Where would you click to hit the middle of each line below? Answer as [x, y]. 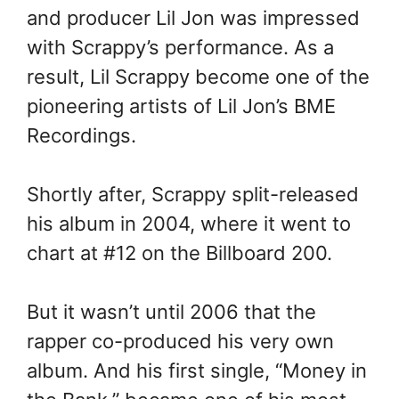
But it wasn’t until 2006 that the [171, 312]
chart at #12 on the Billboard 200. [179, 253]
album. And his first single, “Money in [197, 371]
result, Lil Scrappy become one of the [198, 77]
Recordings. [81, 136]
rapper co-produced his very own [180, 342]
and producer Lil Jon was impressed [193, 18]
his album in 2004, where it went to [189, 224]
